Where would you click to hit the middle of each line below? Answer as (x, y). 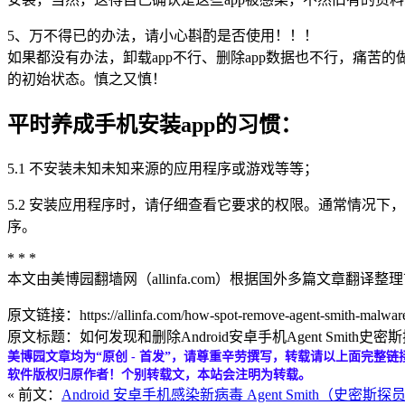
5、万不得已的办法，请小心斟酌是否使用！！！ (163, 36)
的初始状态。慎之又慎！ (87, 80)
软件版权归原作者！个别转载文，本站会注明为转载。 (159, 375)
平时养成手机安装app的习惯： (155, 125)
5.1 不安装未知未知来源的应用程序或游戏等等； (163, 169)
